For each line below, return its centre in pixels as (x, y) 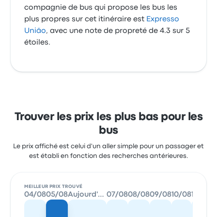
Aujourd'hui (101, 195)
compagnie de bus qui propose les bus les (101, 8)
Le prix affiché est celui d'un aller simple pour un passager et (108, 146)
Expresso (163, 19)
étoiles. (38, 43)
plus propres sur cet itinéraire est (85, 19)
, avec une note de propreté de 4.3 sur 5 (118, 31)
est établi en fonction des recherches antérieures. (108, 156)
